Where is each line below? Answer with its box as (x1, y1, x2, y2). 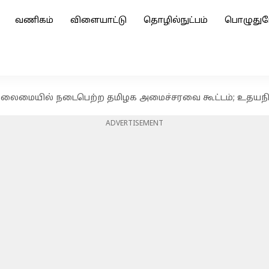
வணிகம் (15, 16, 53, 26)
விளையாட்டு (70, 16, 127, 26)
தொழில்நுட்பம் (144, 16, 208, 26)
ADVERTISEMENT (106, 119, 163, 128)
